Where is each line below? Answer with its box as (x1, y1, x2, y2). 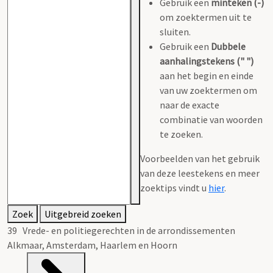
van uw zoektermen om (160, 83, 257, 96)
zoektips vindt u (140, 181, 208, 194)
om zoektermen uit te (160, 10, 252, 23)
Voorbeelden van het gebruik (140, 152, 260, 165)
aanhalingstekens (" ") (160, 54, 253, 67)
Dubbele (211, 40, 246, 52)
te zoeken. (160, 127, 203, 140)
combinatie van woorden (160, 113, 263, 126)
